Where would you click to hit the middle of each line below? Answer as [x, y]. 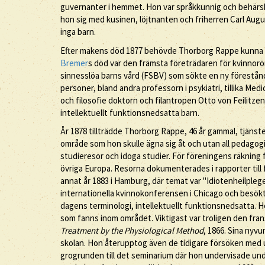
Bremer [74, 63]
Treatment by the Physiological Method [132, 230]
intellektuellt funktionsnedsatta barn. [130, 112]
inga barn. [78, 32]
